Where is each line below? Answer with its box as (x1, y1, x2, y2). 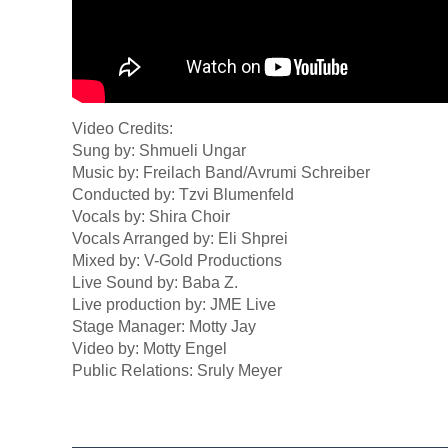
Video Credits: (72, 120, 173, 137)
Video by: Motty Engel (72, 340, 227, 357)
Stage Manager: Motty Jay (72, 318, 256, 335)
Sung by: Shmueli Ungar (72, 142, 246, 159)
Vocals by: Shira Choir (72, 208, 230, 225)
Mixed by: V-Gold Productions (72, 252, 282, 269)
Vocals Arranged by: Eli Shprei (72, 230, 288, 247)
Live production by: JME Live (72, 296, 276, 313)
